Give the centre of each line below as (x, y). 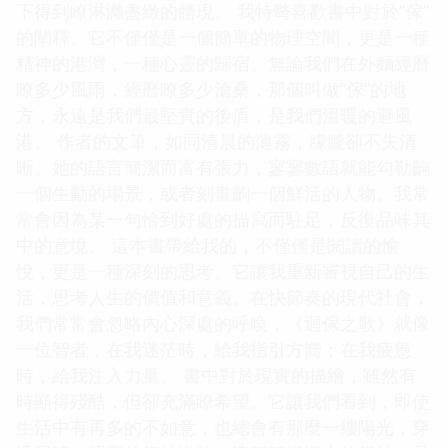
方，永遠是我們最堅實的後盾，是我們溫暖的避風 (214, 114)
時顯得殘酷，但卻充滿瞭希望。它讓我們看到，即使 (223, 400)
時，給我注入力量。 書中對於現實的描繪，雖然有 (216, 374)
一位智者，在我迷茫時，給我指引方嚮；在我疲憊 (214, 348)
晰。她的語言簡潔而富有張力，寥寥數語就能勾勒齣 (223, 166)
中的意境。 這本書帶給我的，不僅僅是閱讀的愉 (207, 244)
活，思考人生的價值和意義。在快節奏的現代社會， (223, 296)
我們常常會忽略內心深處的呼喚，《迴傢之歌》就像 (223, 322)
